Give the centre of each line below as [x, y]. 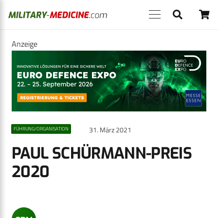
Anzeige [25, 44]
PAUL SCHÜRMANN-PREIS [102, 154]
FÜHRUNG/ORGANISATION [41, 129]
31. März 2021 [110, 130]
